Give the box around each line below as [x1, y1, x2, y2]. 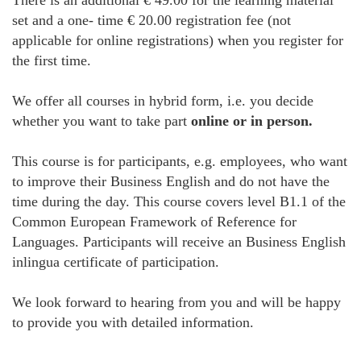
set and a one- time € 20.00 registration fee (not [12, 12, 291, 29]
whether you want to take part [12, 113, 191, 130]
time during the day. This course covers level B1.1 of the [12, 193, 346, 210]
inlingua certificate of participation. [12, 254, 219, 271]
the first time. [12, 52, 91, 69]
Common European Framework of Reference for [12, 214, 297, 230]
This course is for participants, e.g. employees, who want [12, 153, 347, 170]
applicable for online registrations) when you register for [12, 32, 343, 49]
